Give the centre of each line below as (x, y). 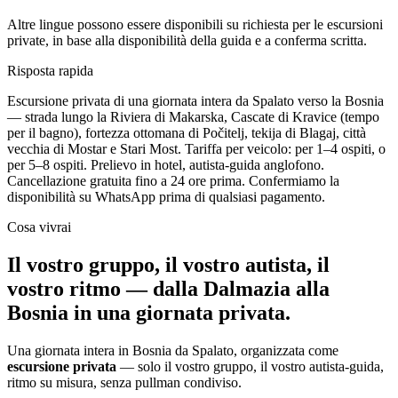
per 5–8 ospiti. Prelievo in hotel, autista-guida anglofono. (166, 165)
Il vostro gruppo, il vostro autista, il (168, 264)
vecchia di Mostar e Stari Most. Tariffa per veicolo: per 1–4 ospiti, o (196, 149)
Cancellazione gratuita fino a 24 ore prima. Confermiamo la (173, 181)
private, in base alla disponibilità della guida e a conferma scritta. (187, 40)
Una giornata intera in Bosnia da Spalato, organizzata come (173, 350)
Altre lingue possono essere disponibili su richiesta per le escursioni (195, 24)
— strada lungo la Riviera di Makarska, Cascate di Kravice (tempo (193, 117)
